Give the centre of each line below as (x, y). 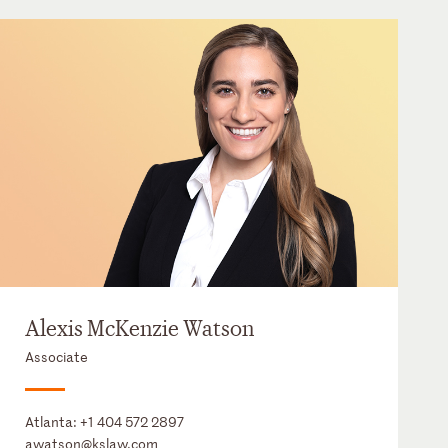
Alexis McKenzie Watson (140, 329)
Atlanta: (53, 422)
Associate (57, 357)
